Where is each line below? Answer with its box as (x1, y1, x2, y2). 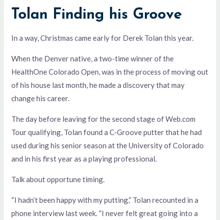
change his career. (11, 93, 70, 103)
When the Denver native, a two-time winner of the (11, 54, 174, 63)
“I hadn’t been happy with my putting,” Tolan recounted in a (11, 195, 199, 204)
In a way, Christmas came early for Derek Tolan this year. (11, 33, 194, 42)
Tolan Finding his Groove (11, 7, 183, 23)
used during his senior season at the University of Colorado (11, 140, 204, 150)
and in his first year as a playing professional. (11, 154, 157, 163)
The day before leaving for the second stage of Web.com (11, 114, 196, 123)
